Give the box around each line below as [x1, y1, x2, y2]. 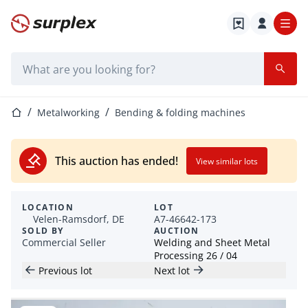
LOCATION [22, 201, 74, 214]
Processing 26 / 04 [154, 249, 237, 263]
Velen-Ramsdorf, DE [33, 212, 124, 226]
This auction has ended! [55, 153, 178, 168]
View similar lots [196, 155, 258, 167]
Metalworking [37, 106, 100, 120]
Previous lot [38, 263, 92, 277]
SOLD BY [22, 225, 64, 237]
